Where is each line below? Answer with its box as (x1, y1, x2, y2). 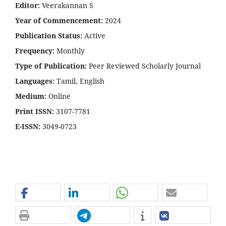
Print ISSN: (15, 106, 54, 116)
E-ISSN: (15, 121, 40, 131)
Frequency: (15, 46, 54, 56)
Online (46, 91, 71, 101)
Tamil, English (54, 76, 104, 86)
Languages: (15, 76, 54, 86)
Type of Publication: (15, 61, 87, 71)
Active (82, 31, 105, 41)
